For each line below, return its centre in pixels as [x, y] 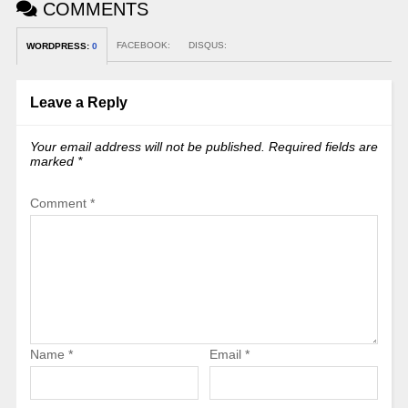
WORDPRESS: [59, 46]
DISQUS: [207, 46]
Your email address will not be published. [147, 147]
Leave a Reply [78, 102]
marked [53, 162]
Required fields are [323, 147]
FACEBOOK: [143, 46]
